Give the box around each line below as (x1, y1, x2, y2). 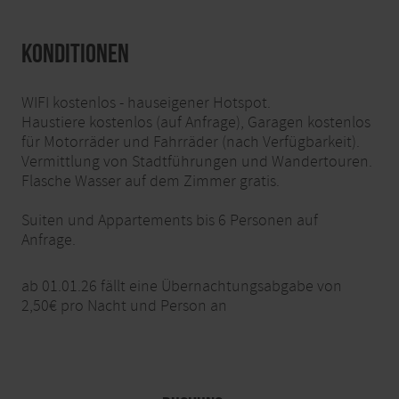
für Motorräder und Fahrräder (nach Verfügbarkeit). (21, 131, 360, 152)
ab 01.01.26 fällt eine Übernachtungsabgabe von (21, 275, 342, 297)
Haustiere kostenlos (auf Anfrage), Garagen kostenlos (21, 111, 370, 133)
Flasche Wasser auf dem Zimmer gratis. (21, 170, 280, 191)
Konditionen (21, 37, 129, 68)
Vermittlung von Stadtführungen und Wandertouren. (21, 151, 372, 172)
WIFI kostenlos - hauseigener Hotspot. (21, 92, 271, 113)
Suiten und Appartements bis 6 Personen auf (21, 209, 318, 231)
